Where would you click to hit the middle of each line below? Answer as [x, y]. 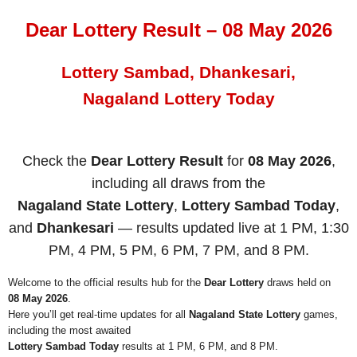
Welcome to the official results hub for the [106, 283]
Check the [56, 161]
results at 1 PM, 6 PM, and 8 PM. [198, 347]
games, [319, 315]
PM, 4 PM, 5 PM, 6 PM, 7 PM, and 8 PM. [178, 250]
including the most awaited [69, 331]
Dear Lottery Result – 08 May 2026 [178, 30]
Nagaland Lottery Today [178, 99]
